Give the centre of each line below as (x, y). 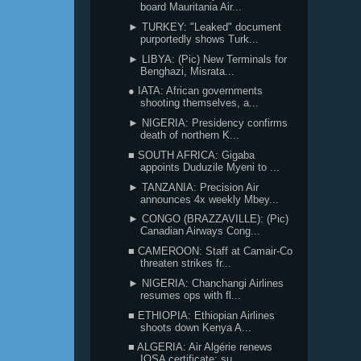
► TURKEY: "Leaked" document (205, 27)
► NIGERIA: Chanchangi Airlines (206, 283)
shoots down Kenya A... (196, 327)
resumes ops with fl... (191, 295)
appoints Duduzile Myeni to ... (210, 167)
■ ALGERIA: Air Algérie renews (201, 347)
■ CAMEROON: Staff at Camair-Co (211, 251)
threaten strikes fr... (186, 263)
